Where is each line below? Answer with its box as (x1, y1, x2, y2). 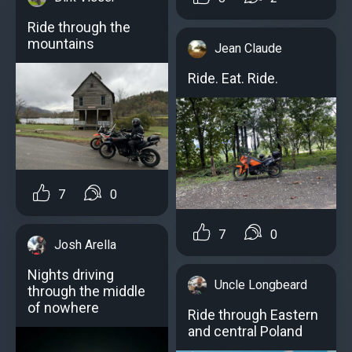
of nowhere (27, 299, 99, 317)
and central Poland (188, 322, 302, 339)
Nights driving (27, 266, 114, 284)
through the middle (27, 283, 145, 300)
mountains (27, 35, 94, 52)
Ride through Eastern (188, 306, 318, 323)
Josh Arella (54, 237, 116, 253)
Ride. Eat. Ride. (188, 69, 278, 86)
